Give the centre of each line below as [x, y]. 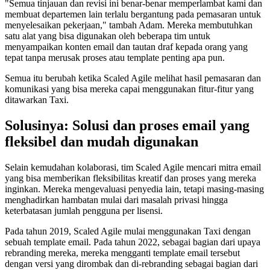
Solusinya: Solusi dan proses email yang [127, 125]
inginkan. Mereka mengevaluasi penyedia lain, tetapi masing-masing [134, 189]
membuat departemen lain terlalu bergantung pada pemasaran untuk [133, 14]
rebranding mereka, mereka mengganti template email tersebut [122, 253]
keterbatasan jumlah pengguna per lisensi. [84, 210]
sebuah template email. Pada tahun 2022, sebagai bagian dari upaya [133, 242]
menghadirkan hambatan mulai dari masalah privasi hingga [116, 199]
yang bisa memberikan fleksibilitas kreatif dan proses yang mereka [130, 178]
